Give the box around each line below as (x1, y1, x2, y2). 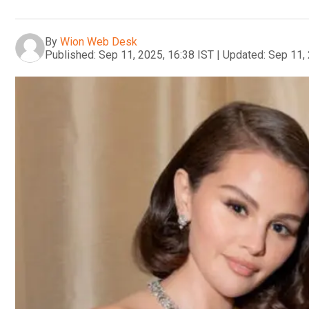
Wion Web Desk (60, 34, 137, 48)
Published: (45, 48, 96, 61)
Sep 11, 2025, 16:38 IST (99, 48, 214, 61)
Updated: (223, 48, 266, 61)
